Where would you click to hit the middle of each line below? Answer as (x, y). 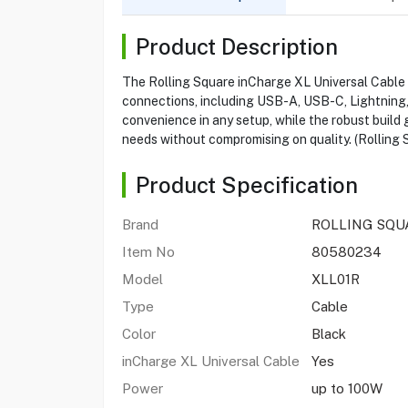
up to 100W (347, 388)
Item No (148, 252)
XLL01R (335, 279)
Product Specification (246, 185)
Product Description (236, 46)
